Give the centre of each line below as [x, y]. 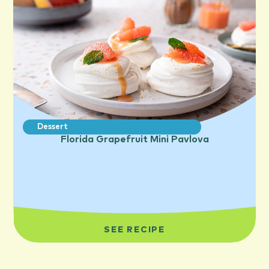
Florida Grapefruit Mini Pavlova [134, 139]
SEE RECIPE [134, 230]
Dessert [53, 127]
